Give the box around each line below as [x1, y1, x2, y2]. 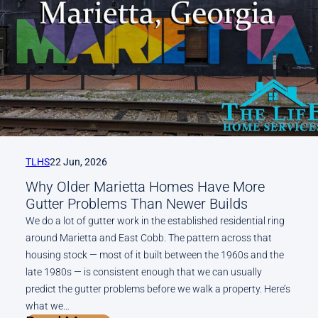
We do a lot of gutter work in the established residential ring [26, 215, 285, 227]
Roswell [111, 111, 165, 129]
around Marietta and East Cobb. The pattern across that [26, 232, 272, 244]
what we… [26, 300, 70, 312]
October [111, 196, 166, 214]
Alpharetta [111, 145, 182, 163]
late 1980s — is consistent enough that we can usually [26, 266, 262, 278]
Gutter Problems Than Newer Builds [26, 195, 248, 213]
